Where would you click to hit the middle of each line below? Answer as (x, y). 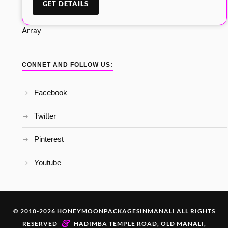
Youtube (47, 163)
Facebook (50, 93)
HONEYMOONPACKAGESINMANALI (116, 211)
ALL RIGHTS (195, 211)
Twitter (45, 116)
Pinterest (49, 139)
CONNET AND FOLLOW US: (67, 65)
